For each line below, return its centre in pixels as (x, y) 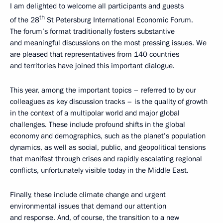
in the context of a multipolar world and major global (95, 113)
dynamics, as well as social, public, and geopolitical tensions (108, 148)
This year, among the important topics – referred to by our (103, 90)
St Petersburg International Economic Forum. (119, 20)
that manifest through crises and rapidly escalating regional (106, 159)
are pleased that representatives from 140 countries (95, 55)
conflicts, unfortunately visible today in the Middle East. (99, 170)
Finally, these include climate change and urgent (88, 195)
